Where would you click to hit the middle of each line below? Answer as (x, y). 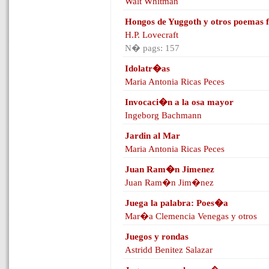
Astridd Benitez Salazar (169, 250)
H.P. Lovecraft (152, 35)
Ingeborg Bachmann (163, 115)
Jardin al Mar (153, 136)
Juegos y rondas (157, 237)
